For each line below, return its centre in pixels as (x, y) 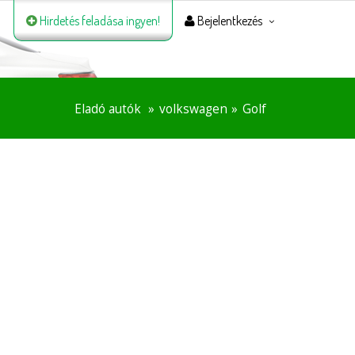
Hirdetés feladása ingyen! (99, 21)
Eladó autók (108, 109)
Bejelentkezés (229, 21)
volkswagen (193, 109)
